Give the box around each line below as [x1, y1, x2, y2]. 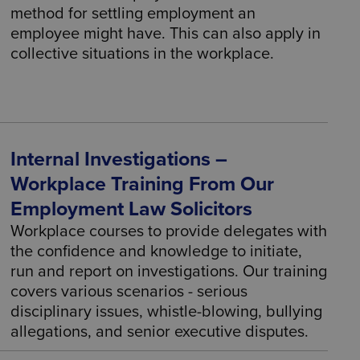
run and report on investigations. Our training [10, 262, 328, 281]
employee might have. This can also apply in [10, 24, 321, 43]
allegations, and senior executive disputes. [10, 322, 309, 342]
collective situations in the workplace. [10, 44, 275, 63]
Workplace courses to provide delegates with [10, 222, 328, 241]
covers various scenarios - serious [10, 282, 248, 301]
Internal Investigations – [10, 147, 228, 171]
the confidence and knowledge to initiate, [10, 242, 303, 261]
